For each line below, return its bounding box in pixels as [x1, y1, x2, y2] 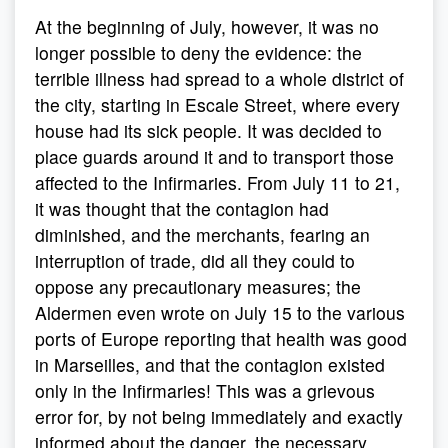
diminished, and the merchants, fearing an [35, 222, 370, 247]
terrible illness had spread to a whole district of [35, 66, 404, 91]
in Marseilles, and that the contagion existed [35, 352, 385, 377]
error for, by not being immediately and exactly [35, 404, 403, 429]
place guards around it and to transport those [35, 144, 394, 169]
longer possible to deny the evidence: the [35, 40, 362, 65]
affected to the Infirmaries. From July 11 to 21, [35, 170, 400, 195]
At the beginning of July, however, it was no [35, 14, 379, 39]
